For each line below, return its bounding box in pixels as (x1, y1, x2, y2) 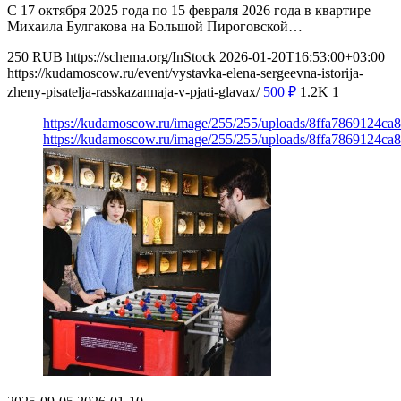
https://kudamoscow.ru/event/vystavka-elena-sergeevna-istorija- (7, 65, 363, 81)
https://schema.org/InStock (66, 49, 216, 65)
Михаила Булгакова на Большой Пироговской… (7, 19, 303, 35)
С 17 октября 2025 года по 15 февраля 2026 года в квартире (7, 3, 371, 19)
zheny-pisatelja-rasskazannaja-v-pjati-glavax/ (7, 84, 260, 100)
